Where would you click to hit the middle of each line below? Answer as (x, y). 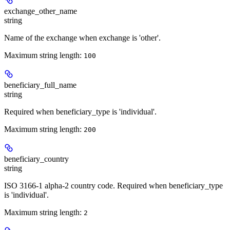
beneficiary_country (36, 159)
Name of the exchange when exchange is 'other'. (82, 38)
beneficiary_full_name (40, 85)
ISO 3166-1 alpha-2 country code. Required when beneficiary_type (113, 186)
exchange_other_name (41, 11)
